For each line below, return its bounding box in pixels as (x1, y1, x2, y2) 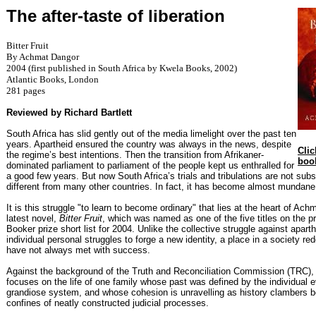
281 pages (6, 85, 45, 96)
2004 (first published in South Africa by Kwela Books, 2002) (6, 62, 237, 73)
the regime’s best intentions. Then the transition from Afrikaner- (6, 149, 264, 160)
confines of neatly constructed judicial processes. (6, 297, 209, 308)
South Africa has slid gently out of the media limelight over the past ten (6, 128, 296, 139)
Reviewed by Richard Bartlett (6, 107, 132, 118)
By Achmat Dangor (6, 51, 79, 62)
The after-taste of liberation (6, 6, 225, 25)
